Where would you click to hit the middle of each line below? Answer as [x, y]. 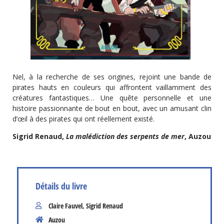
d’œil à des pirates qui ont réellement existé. [83, 118]
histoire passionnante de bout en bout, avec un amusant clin [112, 108]
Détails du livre [61, 186]
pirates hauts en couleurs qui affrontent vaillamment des [112, 87]
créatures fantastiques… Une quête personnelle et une [112, 97]
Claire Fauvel [65, 205]
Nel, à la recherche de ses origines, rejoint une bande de [112, 76]
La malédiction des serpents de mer [125, 136]
